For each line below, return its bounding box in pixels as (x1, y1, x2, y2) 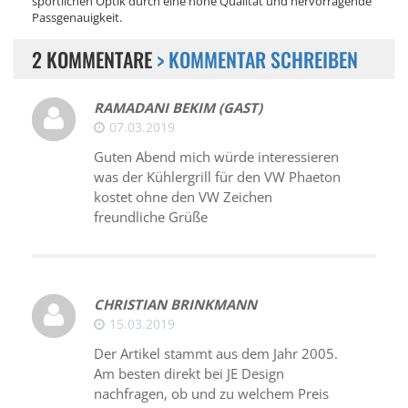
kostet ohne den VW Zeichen (94, 187, 272, 206)
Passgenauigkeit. (32, 8, 122, 25)
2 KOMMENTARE (32, 44, 157, 74)
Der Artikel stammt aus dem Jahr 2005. (94, 343, 338, 362)
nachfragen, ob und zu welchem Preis (94, 383, 329, 403)
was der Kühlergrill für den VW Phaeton (94, 167, 341, 186)
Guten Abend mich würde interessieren (94, 147, 339, 166)
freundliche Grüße (94, 207, 208, 226)
